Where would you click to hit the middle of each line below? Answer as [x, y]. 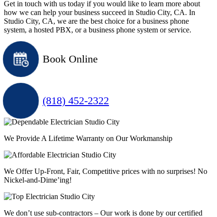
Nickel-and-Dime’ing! [38, 180]
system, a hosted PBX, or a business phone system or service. [98, 30]
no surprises [175, 171]
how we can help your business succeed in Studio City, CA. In [100, 12]
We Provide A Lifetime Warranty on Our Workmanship [88, 138]
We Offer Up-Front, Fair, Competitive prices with [79, 171]
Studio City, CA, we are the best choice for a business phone [96, 21]
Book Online [70, 59]
